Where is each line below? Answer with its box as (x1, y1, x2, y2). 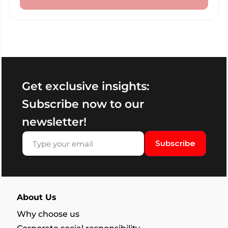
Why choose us (17, 209, 79, 219)
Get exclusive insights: (22, 79, 149, 93)
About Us (17, 192, 56, 202)
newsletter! (22, 115, 87, 129)
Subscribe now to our (22, 97, 144, 111)
